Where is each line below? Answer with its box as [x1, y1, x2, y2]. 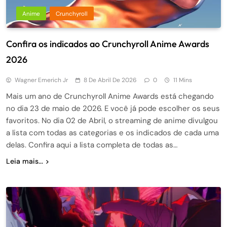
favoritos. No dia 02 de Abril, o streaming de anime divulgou [6, 115, 218, 126]
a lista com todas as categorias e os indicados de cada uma [6, 127, 219, 138]
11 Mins [173, 75, 192, 84]
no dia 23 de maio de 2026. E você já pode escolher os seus [6, 103, 220, 113]
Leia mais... [6, 156, 43, 166]
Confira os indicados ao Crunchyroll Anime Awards [6, 37, 209, 50]
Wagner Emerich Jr [15, 75, 68, 84]
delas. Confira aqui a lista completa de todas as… [6, 139, 177, 150]
